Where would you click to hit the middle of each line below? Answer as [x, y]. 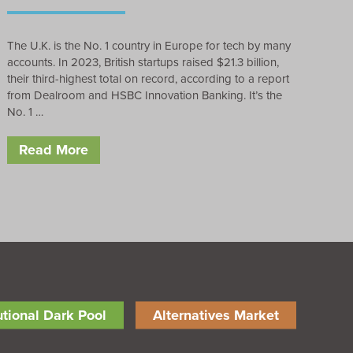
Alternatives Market [216, 315]
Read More [54, 149]
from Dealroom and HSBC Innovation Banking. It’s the [145, 95]
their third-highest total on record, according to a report [149, 78]
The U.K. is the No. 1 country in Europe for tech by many [149, 45]
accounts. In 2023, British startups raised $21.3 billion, [143, 62]
